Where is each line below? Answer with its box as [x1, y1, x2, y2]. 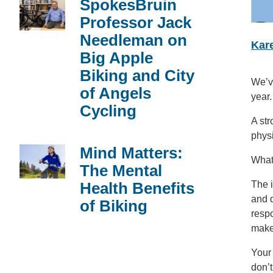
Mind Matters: [80, 143, 183, 162]
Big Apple [80, 48, 153, 67]
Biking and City [80, 66, 194, 85]
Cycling [80, 101, 136, 120]
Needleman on [80, 30, 187, 49]
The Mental [80, 161, 162, 180]
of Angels [80, 83, 151, 102]
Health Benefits [80, 179, 194, 197]
